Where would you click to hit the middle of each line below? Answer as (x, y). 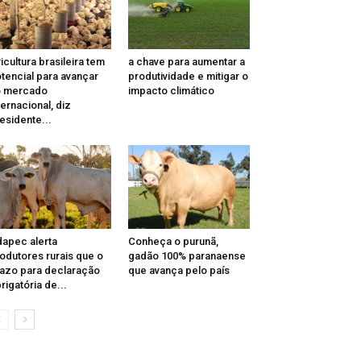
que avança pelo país (178, 271)
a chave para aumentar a (186, 62)
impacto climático (171, 91)
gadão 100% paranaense (187, 256)
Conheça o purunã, (173, 242)
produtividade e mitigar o (188, 77)
